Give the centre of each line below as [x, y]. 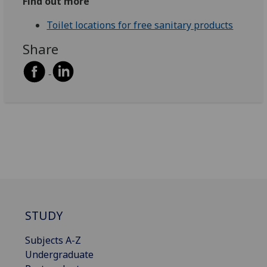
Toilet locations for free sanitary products [140, 25]
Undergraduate [59, 255]
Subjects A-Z [53, 240]
